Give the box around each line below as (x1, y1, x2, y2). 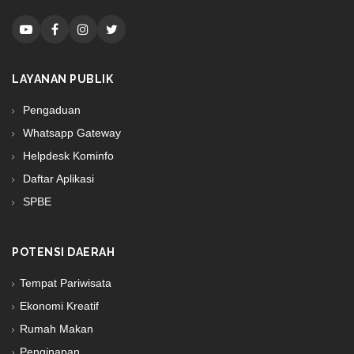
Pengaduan (20, 104, 81, 116)
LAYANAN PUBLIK (12, 73, 113, 85)
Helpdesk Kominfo (20, 149, 114, 162)
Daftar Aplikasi (20, 172, 94, 185)
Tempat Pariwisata (20, 277, 111, 289)
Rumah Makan (20, 322, 93, 335)
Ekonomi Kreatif (20, 299, 99, 312)
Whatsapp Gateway (20, 126, 121, 139)
